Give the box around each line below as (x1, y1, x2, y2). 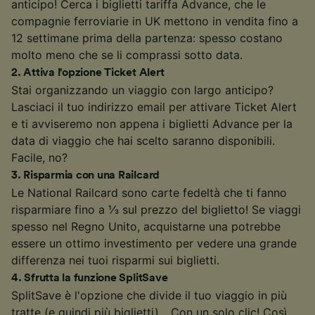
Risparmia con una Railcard (23, 169, 160, 181)
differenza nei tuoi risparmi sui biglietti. (11, 252, 219, 267)
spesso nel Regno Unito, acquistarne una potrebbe (11, 219, 281, 233)
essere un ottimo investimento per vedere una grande (11, 236, 297, 250)
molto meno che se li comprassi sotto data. (11, 47, 243, 62)
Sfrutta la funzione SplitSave (24, 271, 168, 283)
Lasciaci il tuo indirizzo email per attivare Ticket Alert (11, 99, 297, 114)
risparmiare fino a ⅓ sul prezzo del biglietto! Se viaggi (11, 202, 301, 217)
